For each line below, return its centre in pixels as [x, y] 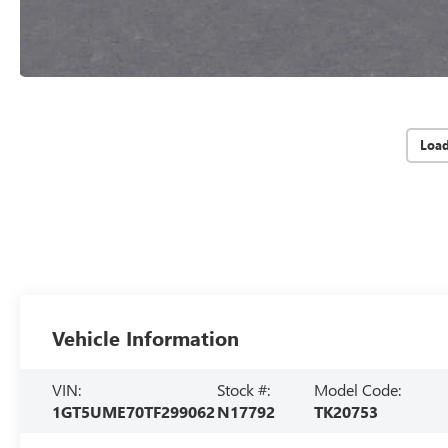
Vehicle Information [146, 337]
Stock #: [244, 389]
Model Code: [357, 389]
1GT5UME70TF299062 [134, 411]
